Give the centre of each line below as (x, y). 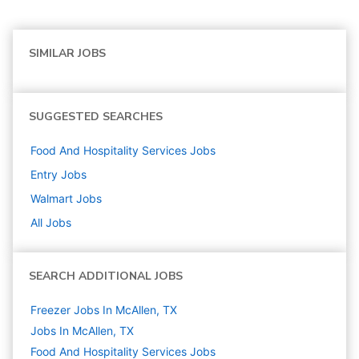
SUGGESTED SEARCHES (96, 116)
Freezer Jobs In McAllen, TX (104, 309)
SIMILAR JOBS (67, 53)
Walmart (52, 198)
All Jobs (51, 222)
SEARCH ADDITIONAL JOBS (106, 276)
